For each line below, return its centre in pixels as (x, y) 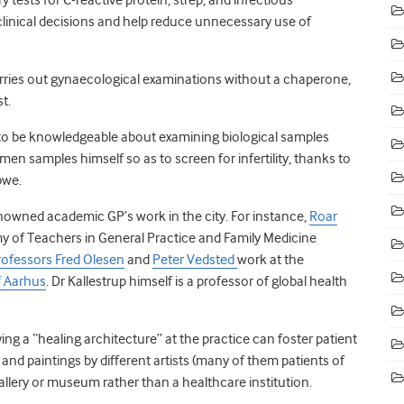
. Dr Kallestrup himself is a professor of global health (197, 281)
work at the (271, 259)
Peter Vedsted (195, 259)
